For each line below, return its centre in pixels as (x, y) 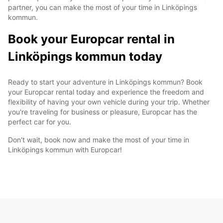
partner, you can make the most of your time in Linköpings (103, 7)
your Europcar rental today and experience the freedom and (106, 92)
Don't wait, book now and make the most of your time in (99, 139)
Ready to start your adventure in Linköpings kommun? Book (105, 82)
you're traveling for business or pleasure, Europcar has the (103, 111)
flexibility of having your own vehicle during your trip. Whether (109, 102)
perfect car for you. (40, 121)
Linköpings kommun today (85, 56)
